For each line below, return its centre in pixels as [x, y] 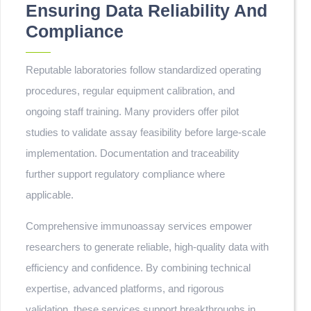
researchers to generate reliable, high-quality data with [147, 247]
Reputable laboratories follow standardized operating [143, 70]
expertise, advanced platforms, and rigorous [125, 288]
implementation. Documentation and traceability [133, 153]
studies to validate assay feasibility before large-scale [146, 132]
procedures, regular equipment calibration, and [130, 91]
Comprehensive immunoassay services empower [139, 226]
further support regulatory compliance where [125, 174]
